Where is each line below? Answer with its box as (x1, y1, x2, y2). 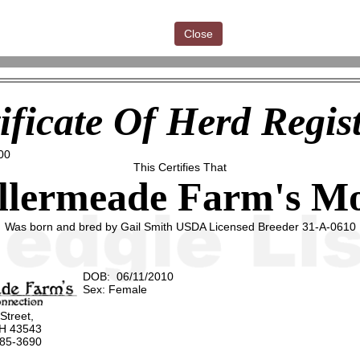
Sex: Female (83, 283, 148, 297)
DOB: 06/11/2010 (83, 270, 174, 284)
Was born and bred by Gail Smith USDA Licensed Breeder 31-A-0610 (4, 220, 356, 234)
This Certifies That (133, 161, 227, 174)
